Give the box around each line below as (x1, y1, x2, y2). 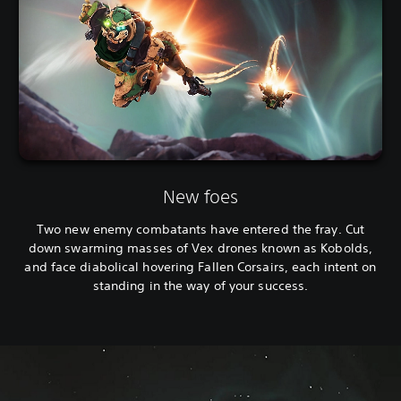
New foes (162, 185, 239, 207)
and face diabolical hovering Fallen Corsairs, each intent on (24, 258, 377, 275)
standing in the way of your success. (92, 277, 309, 294)
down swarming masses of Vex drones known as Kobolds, (28, 239, 373, 256)
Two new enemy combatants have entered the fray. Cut (36, 220, 365, 237)
